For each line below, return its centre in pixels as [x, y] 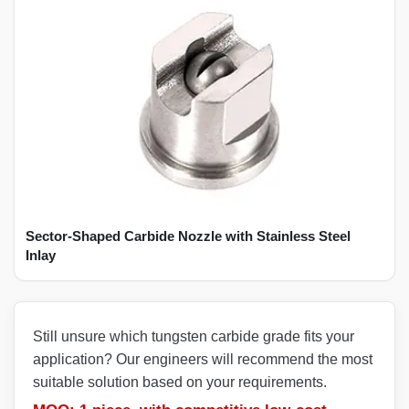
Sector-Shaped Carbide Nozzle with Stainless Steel [188, 236]
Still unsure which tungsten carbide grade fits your [194, 336]
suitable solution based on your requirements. [180, 382]
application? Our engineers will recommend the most [203, 359]
